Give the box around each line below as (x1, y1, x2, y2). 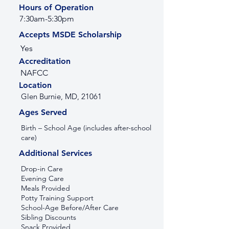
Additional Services (19, 148, 92, 158)
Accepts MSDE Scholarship (19, 30, 122, 39)
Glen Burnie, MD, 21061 (21, 91, 102, 101)
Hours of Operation (19, 3, 94, 12)
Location (19, 80, 52, 90)
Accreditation (19, 56, 71, 66)
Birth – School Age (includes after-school (21, 123, 151, 132)
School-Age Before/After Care (21, 203, 119, 212)
